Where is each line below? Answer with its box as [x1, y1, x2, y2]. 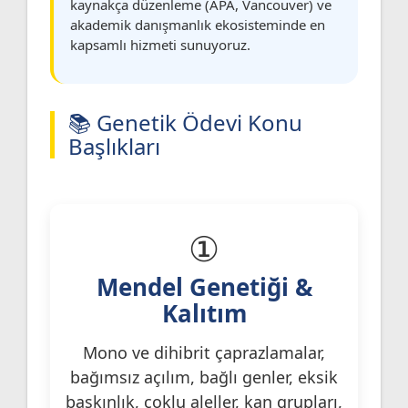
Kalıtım [161, 296, 247, 330]
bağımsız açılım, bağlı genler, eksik [70, 365, 338, 388]
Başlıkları [68, 130, 160, 161]
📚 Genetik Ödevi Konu [68, 107, 302, 138]
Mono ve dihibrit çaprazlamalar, [83, 341, 325, 363]
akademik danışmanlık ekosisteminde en [70, 15, 325, 34]
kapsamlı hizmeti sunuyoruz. [70, 35, 250, 54]
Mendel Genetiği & [96, 270, 312, 303]
